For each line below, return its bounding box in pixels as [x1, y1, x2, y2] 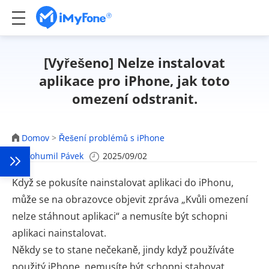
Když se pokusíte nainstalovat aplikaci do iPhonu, [12, 176, 234, 189]
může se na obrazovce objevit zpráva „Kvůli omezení [12, 193, 248, 206]
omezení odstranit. [71, 89, 198, 107]
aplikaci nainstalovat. [12, 226, 106, 240]
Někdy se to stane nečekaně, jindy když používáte [12, 243, 234, 256]
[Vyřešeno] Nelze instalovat [44, 53, 225, 71]
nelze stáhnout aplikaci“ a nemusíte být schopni [12, 210, 228, 223]
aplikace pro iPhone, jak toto [39, 71, 230, 89]
